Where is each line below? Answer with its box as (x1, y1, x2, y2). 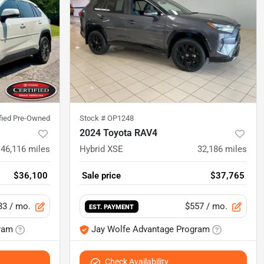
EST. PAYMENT (89, 203, 134, 212)
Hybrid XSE (80, 144, 123, 155)
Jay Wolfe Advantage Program (91, 224, 210, 235)
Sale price (82, 170, 121, 181)
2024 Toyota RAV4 (80, 127, 157, 139)
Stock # (80, 114, 107, 123)
